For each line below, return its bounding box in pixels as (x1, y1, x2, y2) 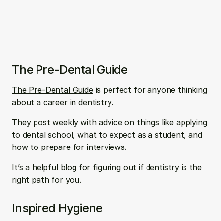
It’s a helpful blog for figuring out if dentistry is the (12, 162, 202, 172)
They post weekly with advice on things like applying (12, 117, 207, 127)
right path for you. (12, 175, 81, 184)
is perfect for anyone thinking (93, 85, 207, 95)
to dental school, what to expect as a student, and (12, 130, 202, 140)
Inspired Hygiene (12, 201, 103, 215)
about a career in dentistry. (12, 97, 116, 107)
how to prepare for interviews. (12, 142, 127, 152)
